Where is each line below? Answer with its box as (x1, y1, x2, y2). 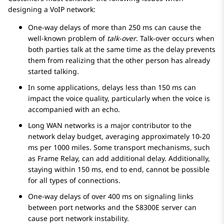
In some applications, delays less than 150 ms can (28, 82, 196, 92)
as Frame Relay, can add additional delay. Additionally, (28, 153, 210, 163)
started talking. (28, 66, 79, 76)
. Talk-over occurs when (136, 33, 214, 43)
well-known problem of (28, 33, 107, 43)
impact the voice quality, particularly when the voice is (28, 93, 210, 103)
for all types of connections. (28, 175, 120, 185)
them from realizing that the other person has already (28, 55, 210, 65)
